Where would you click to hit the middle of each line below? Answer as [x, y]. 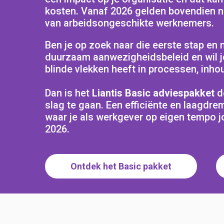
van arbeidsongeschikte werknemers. [129, 23]
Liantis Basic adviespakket [154, 93]
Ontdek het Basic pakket [121, 166]
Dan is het [68, 93]
